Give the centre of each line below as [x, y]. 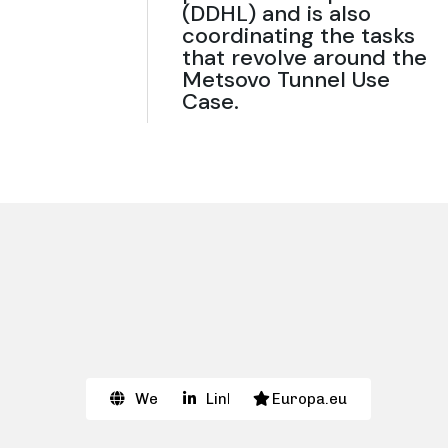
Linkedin [236, 399]
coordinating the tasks [298, 36]
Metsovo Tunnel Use [285, 80]
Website [165, 399]
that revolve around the [304, 58]
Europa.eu [309, 399]
